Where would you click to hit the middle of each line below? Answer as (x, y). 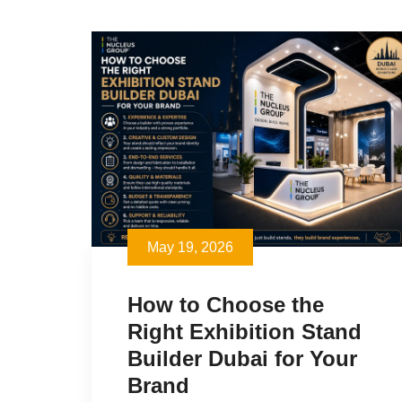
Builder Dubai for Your (242, 359)
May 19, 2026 (190, 248)
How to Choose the (226, 305)
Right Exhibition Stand (245, 332)
